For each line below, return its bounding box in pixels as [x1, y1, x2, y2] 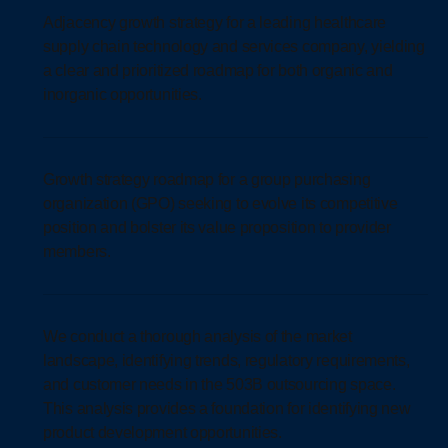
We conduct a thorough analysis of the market [43, 327, 352, 345]
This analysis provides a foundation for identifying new [43, 399, 411, 417]
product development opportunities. [43, 423, 282, 441]
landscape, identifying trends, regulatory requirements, [43, 351, 410, 369]
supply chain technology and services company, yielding [43, 37, 425, 55]
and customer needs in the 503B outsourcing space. [43, 375, 396, 393]
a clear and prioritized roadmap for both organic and [43, 61, 393, 79]
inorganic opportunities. [43, 85, 202, 103]
